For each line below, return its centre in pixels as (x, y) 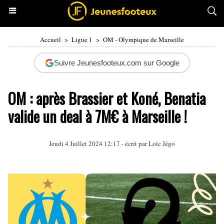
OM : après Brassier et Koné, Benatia (107, 98)
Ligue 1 (82, 39)
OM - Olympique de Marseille (143, 39)
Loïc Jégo (162, 143)
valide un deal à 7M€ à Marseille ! (97, 116)
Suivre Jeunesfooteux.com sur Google (116, 63)
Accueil (50, 39)
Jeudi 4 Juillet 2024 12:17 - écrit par (99, 143)
